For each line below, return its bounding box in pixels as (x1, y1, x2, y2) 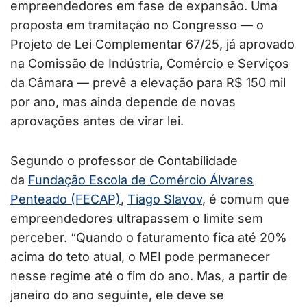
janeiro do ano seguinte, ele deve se (10, 287, 224, 302)
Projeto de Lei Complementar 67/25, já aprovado (10, 36, 295, 51)
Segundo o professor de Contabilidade (10, 153, 238, 168)
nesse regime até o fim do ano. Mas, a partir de (10, 268, 288, 283)
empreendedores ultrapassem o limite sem (10, 210, 263, 225)
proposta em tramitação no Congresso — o (10, 17, 264, 32)
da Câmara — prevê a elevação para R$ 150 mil (10, 75, 286, 90)
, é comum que (202, 191, 290, 206)
